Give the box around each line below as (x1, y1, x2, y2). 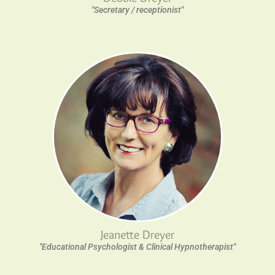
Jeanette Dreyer (101, 227, 174, 242)
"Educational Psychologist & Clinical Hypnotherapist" (39, 241, 236, 252)
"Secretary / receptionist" (91, 4, 184, 15)
